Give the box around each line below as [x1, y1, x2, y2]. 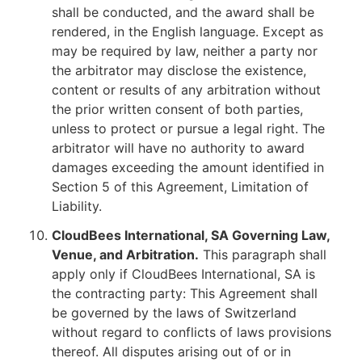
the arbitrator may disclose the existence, [52, 62, 306, 78]
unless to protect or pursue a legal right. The [52, 120, 325, 137]
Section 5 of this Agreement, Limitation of [52, 179, 309, 195]
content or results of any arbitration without [52, 82, 321, 98]
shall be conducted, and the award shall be [52, 4, 314, 20]
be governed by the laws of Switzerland [52, 305, 297, 321]
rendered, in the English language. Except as [52, 23, 323, 40]
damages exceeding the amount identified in [52, 159, 324, 175]
